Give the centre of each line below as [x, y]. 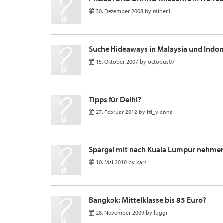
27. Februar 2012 [116, 112]
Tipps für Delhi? [115, 99]
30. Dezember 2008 [119, 11]
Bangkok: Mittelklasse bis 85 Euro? [147, 200]
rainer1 [162, 11]
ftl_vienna [160, 112]
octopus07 [161, 61]
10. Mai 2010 [111, 162]
